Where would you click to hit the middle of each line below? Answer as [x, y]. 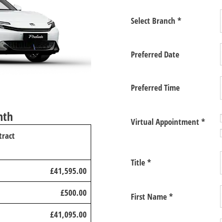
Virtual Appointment [166, 122]
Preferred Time [155, 87]
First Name [150, 196]
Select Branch [154, 21]
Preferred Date [155, 54]
